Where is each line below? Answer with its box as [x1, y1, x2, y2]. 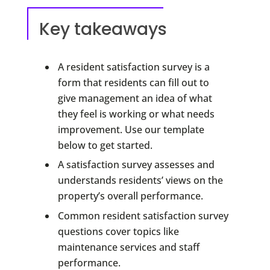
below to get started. [57, 138, 152, 152]
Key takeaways [39, 17, 167, 41]
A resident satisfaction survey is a [57, 60, 210, 74]
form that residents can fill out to [57, 75, 209, 89]
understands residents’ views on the [57, 174, 223, 187]
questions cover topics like [57, 224, 179, 238]
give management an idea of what [57, 91, 212, 105]
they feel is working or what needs [57, 107, 215, 121]
